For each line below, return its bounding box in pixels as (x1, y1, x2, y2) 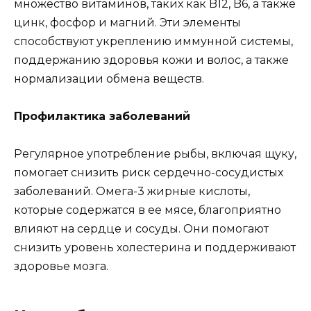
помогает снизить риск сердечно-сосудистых (14, 166, 283, 180)
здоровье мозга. (14, 260, 108, 274)
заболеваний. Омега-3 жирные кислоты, (14, 185, 250, 199)
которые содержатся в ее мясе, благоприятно (14, 203, 281, 217)
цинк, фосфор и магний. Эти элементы (14, 16, 241, 30)
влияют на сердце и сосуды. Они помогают (14, 222, 269, 236)
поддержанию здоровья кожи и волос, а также (14, 53, 289, 67)
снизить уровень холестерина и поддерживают (14, 241, 296, 255)
